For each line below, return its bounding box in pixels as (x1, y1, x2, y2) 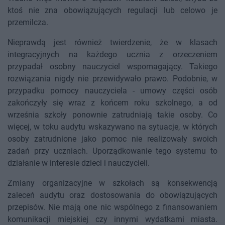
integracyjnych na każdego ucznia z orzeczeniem (8, 50, 217, 60)
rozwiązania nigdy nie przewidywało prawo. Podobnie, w (8, 74, 217, 84)
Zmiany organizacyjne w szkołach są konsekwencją (8, 178, 217, 188)
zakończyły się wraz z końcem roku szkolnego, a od (8, 98, 217, 108)
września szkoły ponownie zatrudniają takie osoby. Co (8, 110, 217, 120)
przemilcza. (8, 18, 48, 28)
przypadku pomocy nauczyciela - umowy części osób (8, 86, 217, 96)
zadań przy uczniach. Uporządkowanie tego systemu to (8, 146, 217, 156)
